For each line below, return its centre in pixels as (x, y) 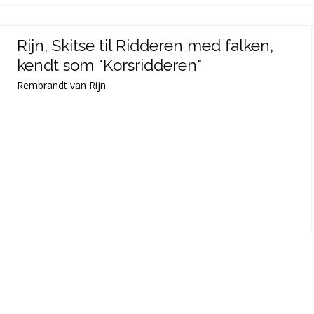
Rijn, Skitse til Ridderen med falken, (145, 46)
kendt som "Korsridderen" (110, 66)
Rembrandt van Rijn (62, 86)
